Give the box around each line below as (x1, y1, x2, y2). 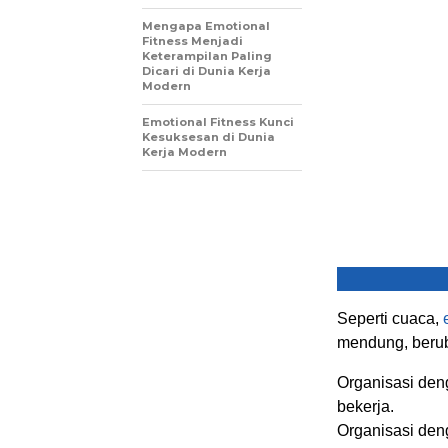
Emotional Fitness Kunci (142, 114, 294, 129)
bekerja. (337, 397, 394, 415)
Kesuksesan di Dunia (142, 129, 275, 144)
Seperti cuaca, (337, 309, 443, 327)
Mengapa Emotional (142, 18, 270, 33)
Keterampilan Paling (142, 48, 272, 63)
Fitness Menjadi (142, 33, 243, 48)
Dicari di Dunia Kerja (142, 63, 271, 78)
